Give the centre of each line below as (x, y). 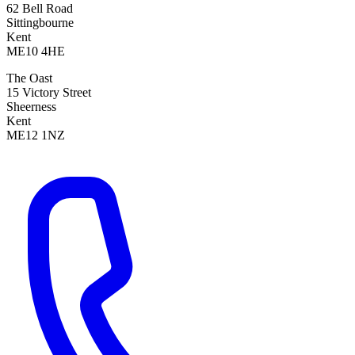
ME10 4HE (36, 52)
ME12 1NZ (36, 136)
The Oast (29, 78)
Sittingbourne (40, 23)
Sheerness (31, 107)
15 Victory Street (49, 93)
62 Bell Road (40, 9)
